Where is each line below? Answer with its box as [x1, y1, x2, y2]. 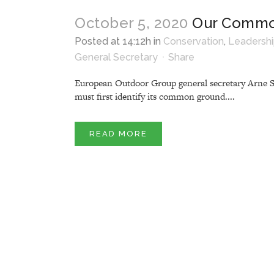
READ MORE [89, 128, 147, 138]
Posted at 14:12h [75, 35, 151, 47]
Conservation [163, 35, 224, 47]
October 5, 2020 [75, 13, 188, 32]
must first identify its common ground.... [75, 89, 235, 103]
